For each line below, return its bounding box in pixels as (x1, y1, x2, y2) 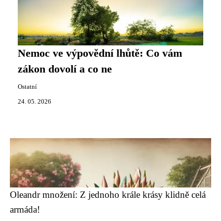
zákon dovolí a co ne (18, 63, 112, 75)
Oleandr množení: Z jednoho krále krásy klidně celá (10, 189, 206, 200)
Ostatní (18, 83, 37, 90)
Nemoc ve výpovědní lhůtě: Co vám (18, 47, 182, 59)
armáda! (10, 204, 40, 215)
